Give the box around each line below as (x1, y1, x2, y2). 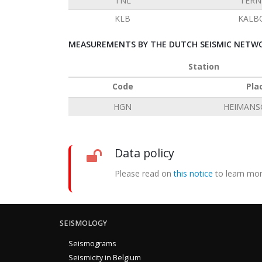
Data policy (115, 145, 174, 161)
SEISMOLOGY (60, 218, 107, 228)
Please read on (115, 168, 174, 179)
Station (188, 61, 219, 72)
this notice (174, 168, 213, 179)
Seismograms (68, 239, 116, 249)
